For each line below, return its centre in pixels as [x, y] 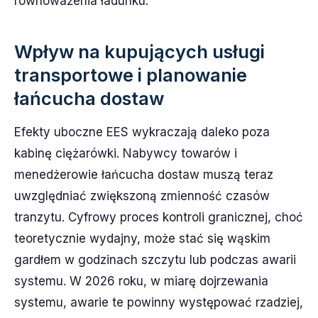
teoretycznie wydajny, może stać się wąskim [142, 238]
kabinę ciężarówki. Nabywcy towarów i [126, 153]
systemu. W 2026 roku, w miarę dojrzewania [141, 281]
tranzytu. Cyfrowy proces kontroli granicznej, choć [159, 217]
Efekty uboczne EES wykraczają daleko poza [142, 132]
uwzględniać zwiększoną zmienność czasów [142, 196]
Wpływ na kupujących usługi [139, 51]
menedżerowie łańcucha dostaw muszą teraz [144, 175]
